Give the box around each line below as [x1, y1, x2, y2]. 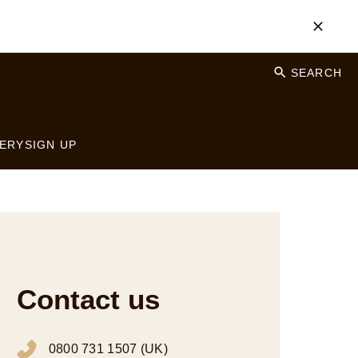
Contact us [16, 283, 160, 315]
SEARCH [290, 66, 342, 79]
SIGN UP [24, 138, 78, 152]
